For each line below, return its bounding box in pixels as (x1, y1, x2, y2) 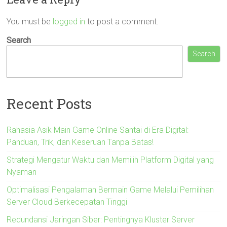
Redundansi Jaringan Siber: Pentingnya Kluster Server (7, 214, 195, 224)
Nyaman (7, 167, 37, 177)
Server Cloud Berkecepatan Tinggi (7, 197, 128, 207)
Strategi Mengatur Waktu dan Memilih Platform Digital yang (7, 155, 214, 165)
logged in (53, 17, 86, 26)
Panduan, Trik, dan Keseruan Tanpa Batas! (7, 137, 154, 147)
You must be (7, 17, 53, 26)
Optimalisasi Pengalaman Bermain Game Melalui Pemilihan (7, 184, 214, 195)
